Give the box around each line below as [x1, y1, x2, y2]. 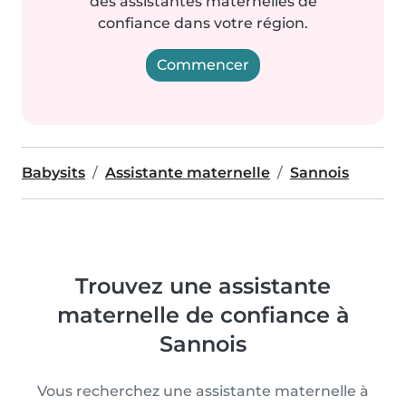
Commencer [157, 56, 249, 73]
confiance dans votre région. [98, 14, 308, 32]
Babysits [22, 164, 85, 181]
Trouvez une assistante [75, 273, 331, 299]
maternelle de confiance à [56, 302, 350, 328]
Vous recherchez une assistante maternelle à [37, 382, 369, 400]
